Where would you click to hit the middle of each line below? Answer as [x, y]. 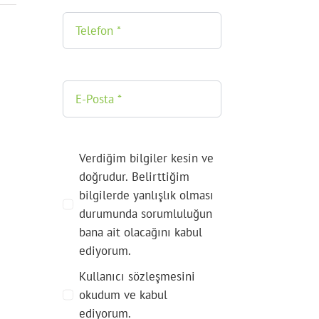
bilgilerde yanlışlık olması [146, 195]
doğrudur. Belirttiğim [134, 176]
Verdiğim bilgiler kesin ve [146, 158]
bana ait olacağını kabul [140, 232]
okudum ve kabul [123, 294]
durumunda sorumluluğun [145, 213]
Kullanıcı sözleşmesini [137, 276]
